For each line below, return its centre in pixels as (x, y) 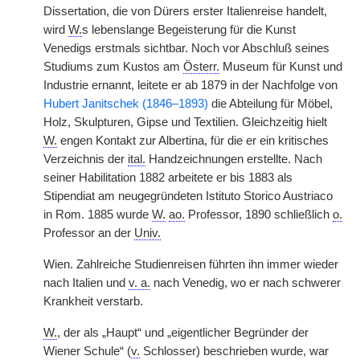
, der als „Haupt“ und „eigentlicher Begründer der (183, 333)
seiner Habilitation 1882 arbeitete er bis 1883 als (168, 178)
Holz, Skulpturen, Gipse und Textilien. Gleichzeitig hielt (185, 122)
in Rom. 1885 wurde (98, 215)
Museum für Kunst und (281, 67)
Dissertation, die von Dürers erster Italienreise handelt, (185, 11)
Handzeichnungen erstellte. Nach (234, 159)
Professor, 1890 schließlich (259, 215)
